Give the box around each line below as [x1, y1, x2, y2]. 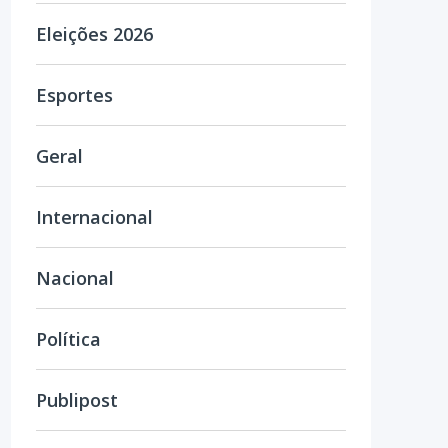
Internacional [36, 205, 153, 229]
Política [36, 327, 101, 351]
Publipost [36, 388, 118, 412]
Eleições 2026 [36, 22, 153, 46]
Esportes [36, 83, 113, 107]
